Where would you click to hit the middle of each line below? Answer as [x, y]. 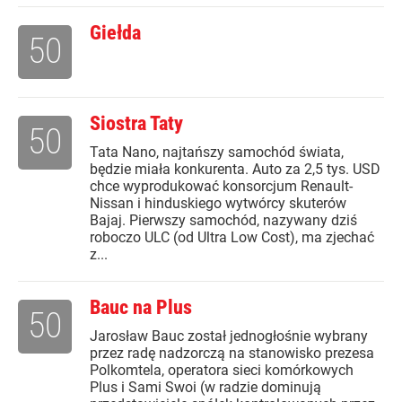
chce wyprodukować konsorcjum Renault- [221, 187]
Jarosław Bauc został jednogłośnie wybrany [229, 336]
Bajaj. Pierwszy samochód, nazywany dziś [223, 221]
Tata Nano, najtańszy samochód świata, [217, 153]
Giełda [115, 33]
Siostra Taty [136, 124]
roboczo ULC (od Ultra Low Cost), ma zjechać [232, 238]
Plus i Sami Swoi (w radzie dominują [205, 388]
